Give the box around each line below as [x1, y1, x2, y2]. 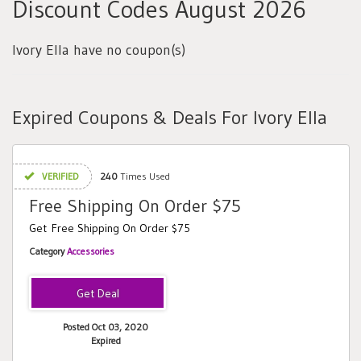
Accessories [67, 245, 114, 257]
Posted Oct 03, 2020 [63, 321, 148, 333]
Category [29, 245, 67, 257]
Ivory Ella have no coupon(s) [12, 41, 185, 59]
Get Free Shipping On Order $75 [29, 221, 190, 235]
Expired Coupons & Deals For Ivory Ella [12, 106, 327, 129]
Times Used [118, 170, 170, 182]
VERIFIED [39, 170, 79, 182]
